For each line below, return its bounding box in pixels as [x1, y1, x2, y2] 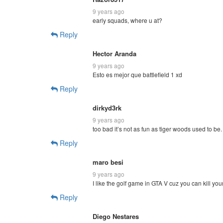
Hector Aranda [93, 48, 136, 58]
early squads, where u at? [93, 15, 162, 24]
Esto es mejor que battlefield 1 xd [93, 70, 182, 79]
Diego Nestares [93, 211, 139, 221]
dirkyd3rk [93, 103, 121, 112]
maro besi [93, 157, 123, 167]
